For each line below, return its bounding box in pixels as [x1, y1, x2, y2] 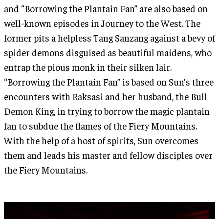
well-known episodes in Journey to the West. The [4, 17, 200, 29]
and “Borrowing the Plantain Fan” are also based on [4, 2, 208, 14]
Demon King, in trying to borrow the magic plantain [4, 105, 210, 117]
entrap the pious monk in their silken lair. [4, 61, 172, 73]
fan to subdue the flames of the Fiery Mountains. [4, 119, 197, 131]
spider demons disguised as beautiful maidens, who [4, 46, 212, 58]
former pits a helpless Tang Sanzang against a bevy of [4, 31, 215, 44]
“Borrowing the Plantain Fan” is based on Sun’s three [4, 75, 214, 88]
